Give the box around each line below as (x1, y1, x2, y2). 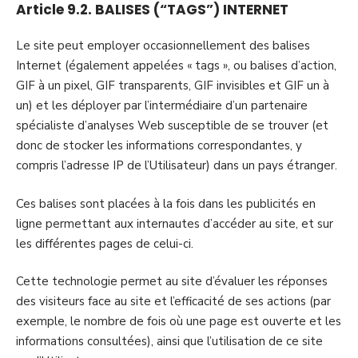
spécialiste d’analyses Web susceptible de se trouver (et (16, 117, 328, 133)
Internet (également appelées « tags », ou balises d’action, (16, 58, 336, 74)
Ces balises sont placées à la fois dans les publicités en (16, 195, 316, 212)
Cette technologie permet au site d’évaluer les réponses (16, 273, 328, 289)
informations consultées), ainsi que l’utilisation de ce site (16, 333, 323, 349)
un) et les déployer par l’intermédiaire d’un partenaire (16, 97, 308, 113)
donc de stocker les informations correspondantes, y (16, 137, 302, 153)
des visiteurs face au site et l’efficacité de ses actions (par (16, 293, 331, 309)
